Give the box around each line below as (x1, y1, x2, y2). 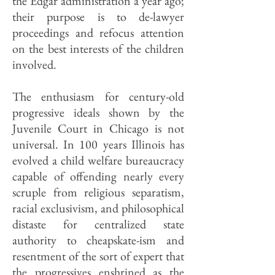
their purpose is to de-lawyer (12, 9, 184, 25)
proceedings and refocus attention (12, 25, 184, 41)
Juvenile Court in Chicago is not (12, 120, 184, 136)
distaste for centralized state (12, 216, 184, 232)
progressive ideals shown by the (12, 104, 184, 120)
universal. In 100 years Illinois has (12, 136, 184, 152)
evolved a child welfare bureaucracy (12, 152, 184, 168)
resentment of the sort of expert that (12, 248, 184, 264)
